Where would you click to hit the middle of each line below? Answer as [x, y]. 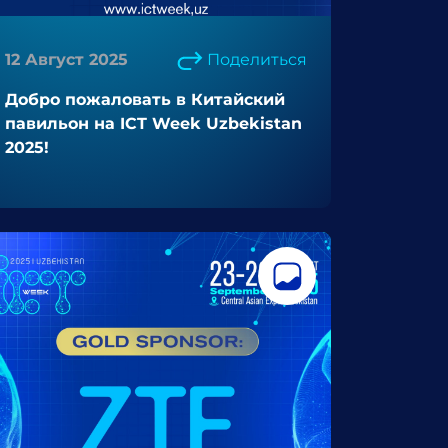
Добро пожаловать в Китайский [145, 99]
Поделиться [257, 59]
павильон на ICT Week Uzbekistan [153, 123]
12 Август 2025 [66, 59]
